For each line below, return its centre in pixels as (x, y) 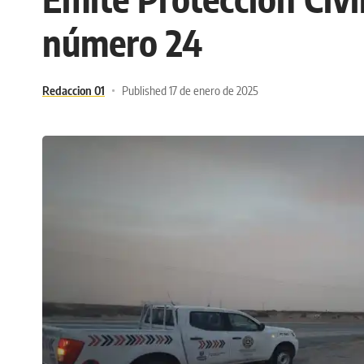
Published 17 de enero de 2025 (190, 91)
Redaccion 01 (74, 91)
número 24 (122, 43)
